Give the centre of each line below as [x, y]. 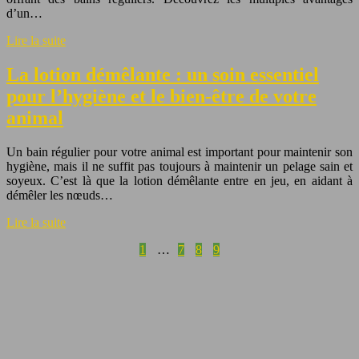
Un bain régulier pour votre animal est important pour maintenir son [179, 151]
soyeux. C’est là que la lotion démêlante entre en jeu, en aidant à [179, 180]
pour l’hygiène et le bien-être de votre [161, 96]
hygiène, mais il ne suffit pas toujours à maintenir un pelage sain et [179, 166]
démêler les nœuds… [60, 195]
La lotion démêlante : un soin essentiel [163, 74]
